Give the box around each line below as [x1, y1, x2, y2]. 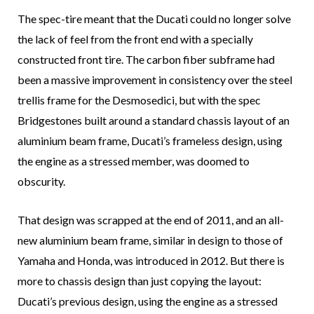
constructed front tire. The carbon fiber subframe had [18, 53, 275, 67]
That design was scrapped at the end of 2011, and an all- [18, 213, 284, 227]
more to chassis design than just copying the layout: [18, 274, 261, 288]
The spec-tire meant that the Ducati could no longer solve [18, 12, 291, 26]
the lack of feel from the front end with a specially [18, 32, 253, 46]
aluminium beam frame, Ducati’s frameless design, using [18, 134, 282, 148]
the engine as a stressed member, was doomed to [18, 154, 250, 168]
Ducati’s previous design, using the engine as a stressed [18, 294, 278, 308]
